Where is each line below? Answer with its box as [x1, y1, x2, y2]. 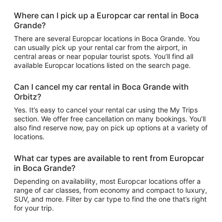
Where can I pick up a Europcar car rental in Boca [14, 10, 199, 20]
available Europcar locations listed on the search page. [14, 61, 191, 69]
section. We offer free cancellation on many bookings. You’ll [14, 114, 206, 123]
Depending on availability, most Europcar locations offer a [14, 177, 201, 185]
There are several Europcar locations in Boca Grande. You [14, 34, 200, 43]
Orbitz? [14, 92, 41, 102]
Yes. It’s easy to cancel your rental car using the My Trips [14, 106, 198, 114]
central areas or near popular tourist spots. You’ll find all [14, 52, 193, 60]
